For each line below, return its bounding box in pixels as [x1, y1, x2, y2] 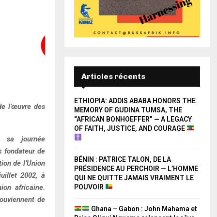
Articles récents [81, 71, 145, 81]
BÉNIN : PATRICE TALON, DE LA [74, 155, 171, 163]
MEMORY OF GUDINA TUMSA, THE [74, 106, 182, 114]
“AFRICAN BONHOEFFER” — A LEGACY [74, 115, 192, 123]
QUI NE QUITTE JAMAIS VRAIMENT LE [74, 173, 194, 182]
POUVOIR [74, 183, 105, 191]
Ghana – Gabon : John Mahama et [89, 204, 197, 213]
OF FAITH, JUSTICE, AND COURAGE [74, 124, 186, 132]
